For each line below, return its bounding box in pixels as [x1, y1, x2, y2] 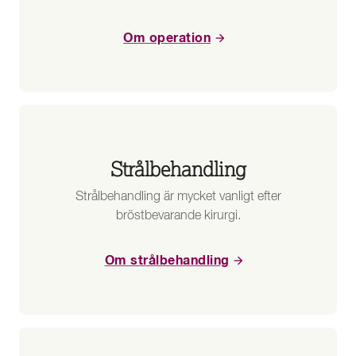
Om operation [123, 32, 211, 45]
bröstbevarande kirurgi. [115, 210, 241, 223]
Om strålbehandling [104, 254, 230, 268]
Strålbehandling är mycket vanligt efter [75, 191, 281, 204]
